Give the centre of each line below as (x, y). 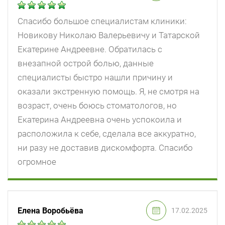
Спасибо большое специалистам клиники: (102, 21)
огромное (37, 162)
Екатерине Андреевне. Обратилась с (90, 49)
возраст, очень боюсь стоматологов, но (97, 106)
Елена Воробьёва (50, 210)
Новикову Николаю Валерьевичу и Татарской (109, 35)
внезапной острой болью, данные (86, 64)
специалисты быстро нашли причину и (95, 78)
